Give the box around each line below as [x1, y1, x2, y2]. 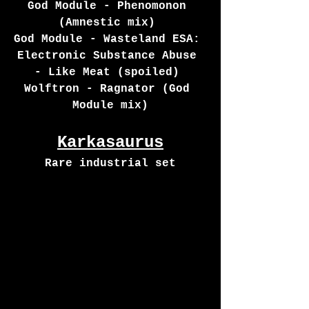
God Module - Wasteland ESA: [14, 32, 207, 46]
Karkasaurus [57, 132, 163, 152]
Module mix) [72, 99, 148, 112]
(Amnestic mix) [59, 16, 162, 29]
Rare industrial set [45, 157, 176, 170]
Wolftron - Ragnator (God [24, 82, 197, 95]
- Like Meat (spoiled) [34, 66, 186, 79]
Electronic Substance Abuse [17, 49, 203, 62]
